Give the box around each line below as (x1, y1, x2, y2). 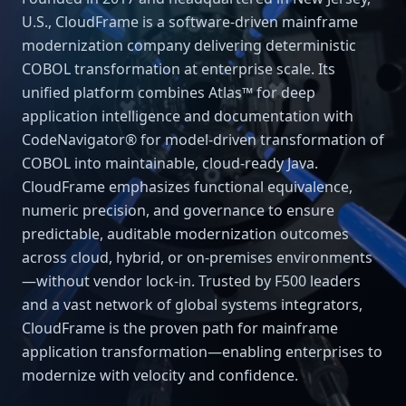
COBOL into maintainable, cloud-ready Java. (22, 152, 318, 173)
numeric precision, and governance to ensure (22, 199, 334, 220)
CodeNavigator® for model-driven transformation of (22, 129, 384, 150)
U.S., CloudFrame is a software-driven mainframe (22, 11, 358, 32)
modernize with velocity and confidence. (22, 364, 298, 385)
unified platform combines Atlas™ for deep (22, 82, 315, 102)
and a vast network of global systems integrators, (22, 294, 362, 314)
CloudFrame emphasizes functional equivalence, (22, 176, 353, 197)
